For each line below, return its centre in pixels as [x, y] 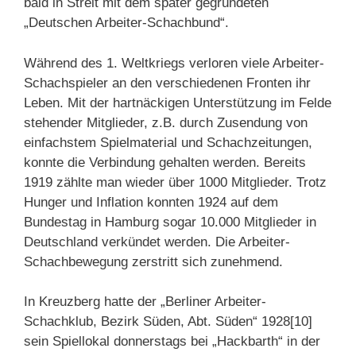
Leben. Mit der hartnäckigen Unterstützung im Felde [178, 103]
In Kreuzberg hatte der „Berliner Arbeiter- [145, 302]
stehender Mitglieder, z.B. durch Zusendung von [166, 122]
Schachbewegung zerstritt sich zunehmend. [153, 261]
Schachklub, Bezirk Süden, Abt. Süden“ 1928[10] [170, 322]
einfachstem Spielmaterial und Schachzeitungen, [168, 142]
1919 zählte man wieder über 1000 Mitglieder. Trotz [175, 182]
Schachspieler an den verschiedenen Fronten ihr [167, 83]
